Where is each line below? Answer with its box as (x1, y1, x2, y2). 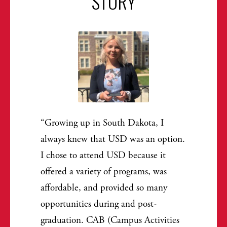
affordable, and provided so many (41, 181, 167, 194)
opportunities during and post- (41, 198, 157, 210)
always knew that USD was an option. (41, 133, 185, 145)
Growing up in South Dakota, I (45, 117, 164, 129)
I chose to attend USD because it (41, 149, 166, 162)
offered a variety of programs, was (41, 165, 167, 178)
